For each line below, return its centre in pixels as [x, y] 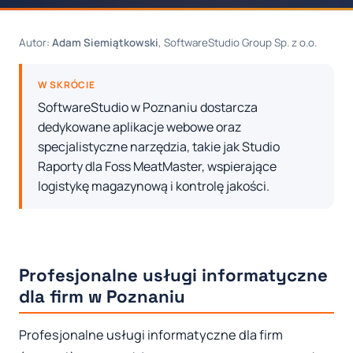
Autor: [35, 43]
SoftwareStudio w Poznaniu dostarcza [148, 108]
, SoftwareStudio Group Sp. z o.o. [238, 43]
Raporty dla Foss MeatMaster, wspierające [157, 167]
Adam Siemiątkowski [105, 43]
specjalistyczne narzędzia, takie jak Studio [159, 147]
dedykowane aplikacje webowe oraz [139, 127]
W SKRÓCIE [67, 85]
